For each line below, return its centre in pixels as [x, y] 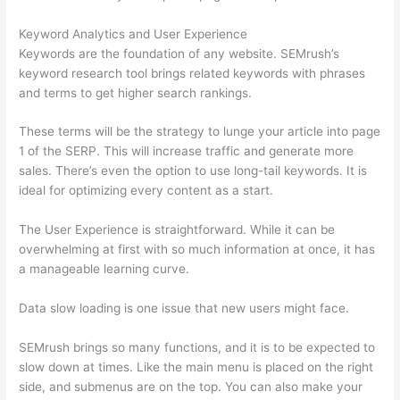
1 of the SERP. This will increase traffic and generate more [187, 151]
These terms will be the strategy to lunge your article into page [200, 132]
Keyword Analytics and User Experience [133, 33]
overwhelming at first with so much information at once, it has [197, 250]
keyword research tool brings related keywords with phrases [192, 73]
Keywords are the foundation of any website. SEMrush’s [179, 53]
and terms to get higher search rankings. [136, 92]
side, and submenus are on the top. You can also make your [191, 387]
